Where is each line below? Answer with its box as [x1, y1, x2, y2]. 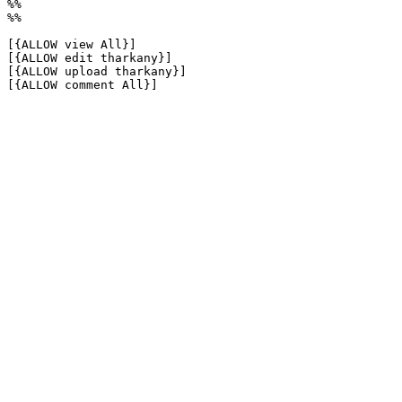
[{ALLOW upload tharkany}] [7, 65, 187, 78]
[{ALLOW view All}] [7, 38, 136, 51]
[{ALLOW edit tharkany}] [7, 51, 172, 65]
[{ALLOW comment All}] [7, 78, 158, 92]
